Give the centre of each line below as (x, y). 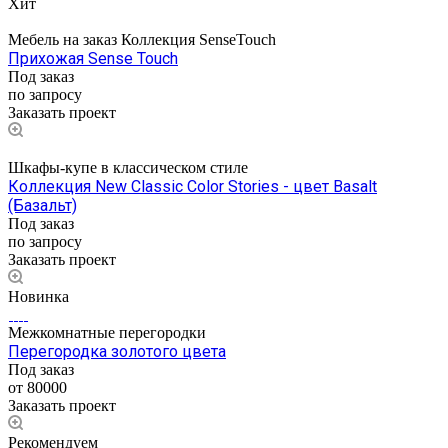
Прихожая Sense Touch (93, 58)
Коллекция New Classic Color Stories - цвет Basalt (192, 186)
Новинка (38, 296)
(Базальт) (42, 205)
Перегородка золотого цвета (117, 351)
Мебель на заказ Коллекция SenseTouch (142, 39)
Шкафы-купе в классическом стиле (128, 167)
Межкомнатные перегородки (107, 332)
